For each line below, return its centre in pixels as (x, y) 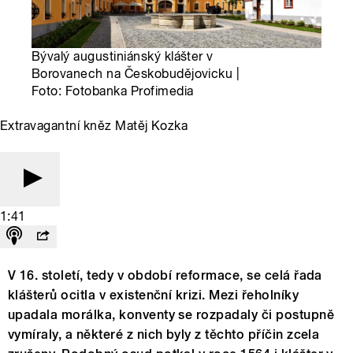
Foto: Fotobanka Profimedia (113, 91)
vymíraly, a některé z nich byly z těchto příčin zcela (164, 335)
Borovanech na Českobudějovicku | (136, 74)
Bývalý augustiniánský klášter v (123, 57)
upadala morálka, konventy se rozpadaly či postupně (171, 315)
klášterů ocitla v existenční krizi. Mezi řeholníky (154, 295)
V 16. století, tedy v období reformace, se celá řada (165, 276)
